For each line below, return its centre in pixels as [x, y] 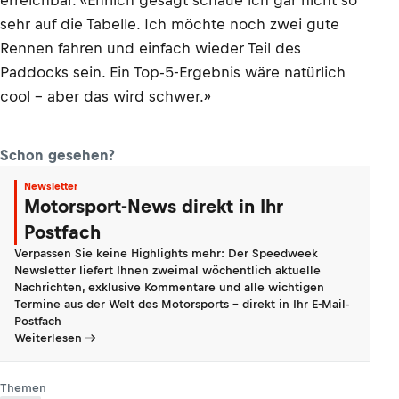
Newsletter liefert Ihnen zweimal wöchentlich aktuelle [167, 270]
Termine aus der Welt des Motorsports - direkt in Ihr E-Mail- [182, 304]
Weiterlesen [48, 338]
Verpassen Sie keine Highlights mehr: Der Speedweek [166, 253]
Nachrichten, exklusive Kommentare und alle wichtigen [169, 287]
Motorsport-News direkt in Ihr [154, 206]
